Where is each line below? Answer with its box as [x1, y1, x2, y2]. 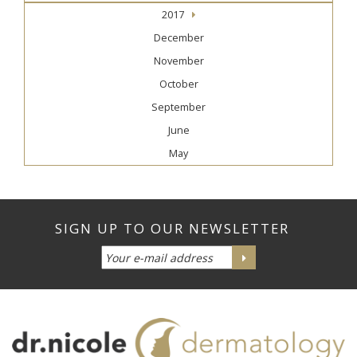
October [159, 77, 198, 92]
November [153, 54, 204, 69]
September [151, 100, 206, 115]
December [153, 31, 204, 45]
